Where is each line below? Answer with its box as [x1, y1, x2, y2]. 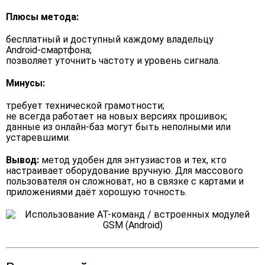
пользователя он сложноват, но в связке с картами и [6, 176, 244, 187]
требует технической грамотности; [6, 100, 164, 111]
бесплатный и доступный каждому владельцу [6, 34, 214, 45]
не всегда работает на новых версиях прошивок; [6, 111, 227, 122]
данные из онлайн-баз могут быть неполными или [6, 121, 231, 132]
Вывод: [6, 154, 41, 166]
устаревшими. [6, 132, 70, 143]
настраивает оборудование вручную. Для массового [6, 165, 243, 176]
